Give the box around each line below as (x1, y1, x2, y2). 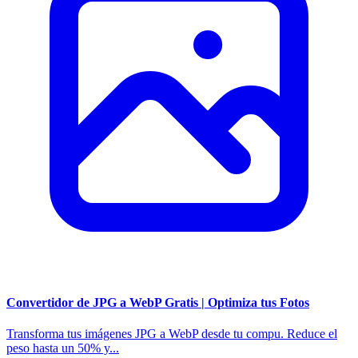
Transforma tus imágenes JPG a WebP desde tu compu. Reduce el (6, 326, 337, 340)
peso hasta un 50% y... (6, 340, 119, 355)
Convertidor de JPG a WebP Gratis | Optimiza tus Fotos (6, 295, 309, 309)
